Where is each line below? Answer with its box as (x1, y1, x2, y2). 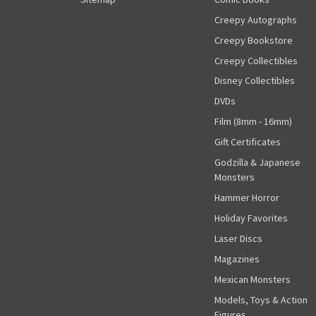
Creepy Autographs (214, 13, 297, 26)
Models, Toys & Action (214, 293, 308, 307)
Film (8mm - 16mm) (214, 115, 292, 128)
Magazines (214, 253, 260, 266)
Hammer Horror (214, 191, 279, 205)
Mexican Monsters (214, 273, 291, 286)
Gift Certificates (214, 135, 281, 149)
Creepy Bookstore (214, 33, 293, 47)
